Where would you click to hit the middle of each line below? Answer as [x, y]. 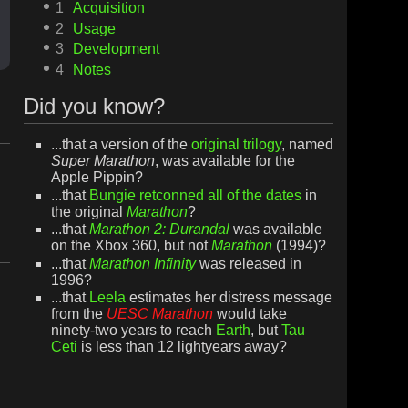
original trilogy [236, 144]
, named [307, 144]
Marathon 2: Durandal [159, 229]
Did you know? [94, 106]
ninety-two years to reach [133, 331]
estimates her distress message [229, 298]
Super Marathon [102, 160]
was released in [248, 263]
